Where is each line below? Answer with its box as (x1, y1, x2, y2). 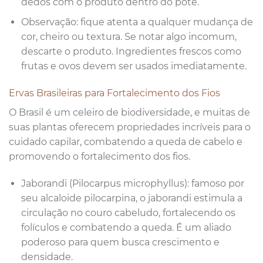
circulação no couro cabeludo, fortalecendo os (21, 207, 235, 219)
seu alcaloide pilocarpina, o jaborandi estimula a (21, 193, 242, 204)
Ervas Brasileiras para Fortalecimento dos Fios (9, 87, 220, 99)
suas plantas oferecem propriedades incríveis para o (9, 122, 251, 133)
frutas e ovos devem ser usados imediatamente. (21, 60, 247, 72)
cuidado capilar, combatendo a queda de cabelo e (9, 136, 242, 148)
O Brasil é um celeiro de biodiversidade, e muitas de (9, 107, 250, 119)
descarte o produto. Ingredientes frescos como (21, 46, 241, 58)
